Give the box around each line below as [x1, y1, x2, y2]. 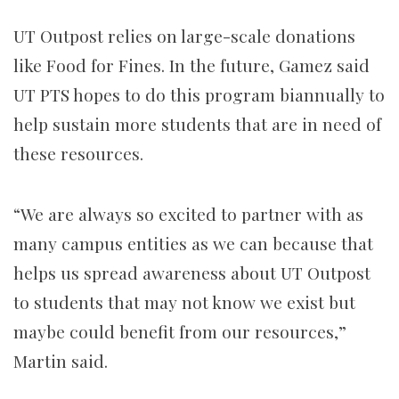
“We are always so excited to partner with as [13, 202, 363, 226]
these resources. [13, 142, 143, 166]
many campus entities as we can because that [13, 232, 373, 256]
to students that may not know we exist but [13, 290, 355, 314]
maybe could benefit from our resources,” [13, 320, 346, 344]
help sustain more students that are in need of [13, 112, 381, 136]
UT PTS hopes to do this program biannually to [13, 83, 385, 107]
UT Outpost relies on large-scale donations [13, 24, 355, 48]
